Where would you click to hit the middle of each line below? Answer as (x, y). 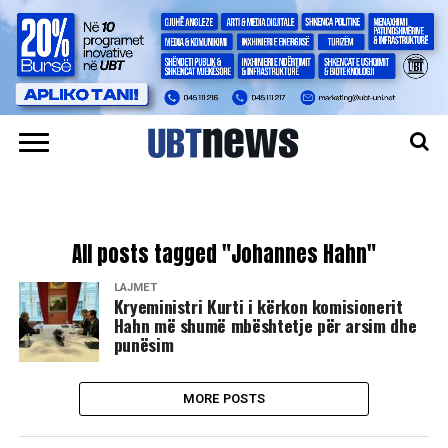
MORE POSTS (224, 399)
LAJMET (135, 288)
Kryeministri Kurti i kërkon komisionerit (258, 306)
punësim (143, 344)
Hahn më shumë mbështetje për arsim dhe (265, 325)
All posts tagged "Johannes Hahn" (223, 255)
